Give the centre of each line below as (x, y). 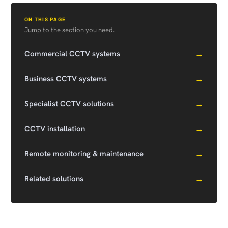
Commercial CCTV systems (72, 54)
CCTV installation (55, 129)
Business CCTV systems (66, 79)
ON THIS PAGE (45, 20)
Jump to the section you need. (69, 30)
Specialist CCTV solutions (69, 104)
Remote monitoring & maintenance (84, 154)
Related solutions (54, 179)
